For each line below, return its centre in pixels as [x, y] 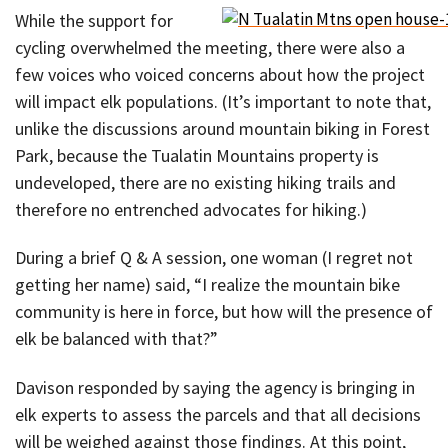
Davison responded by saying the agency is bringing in [215, 387]
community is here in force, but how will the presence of [224, 312]
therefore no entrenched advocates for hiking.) [191, 209]
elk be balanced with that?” [116, 339]
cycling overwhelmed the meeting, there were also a [210, 47]
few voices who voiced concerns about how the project [220, 74]
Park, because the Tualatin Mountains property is [197, 155]
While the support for [94, 20]
